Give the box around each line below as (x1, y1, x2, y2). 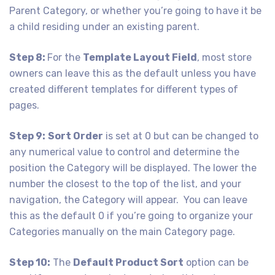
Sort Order (48, 130, 103, 142)
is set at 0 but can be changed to (103, 130, 258, 142)
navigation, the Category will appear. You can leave (9, 193, 247, 206)
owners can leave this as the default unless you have (9, 67, 256, 79)
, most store (197, 51, 252, 63)
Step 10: (9, 256, 50, 268)
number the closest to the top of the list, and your (9, 177, 241, 190)
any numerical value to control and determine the (9, 145, 239, 158)
